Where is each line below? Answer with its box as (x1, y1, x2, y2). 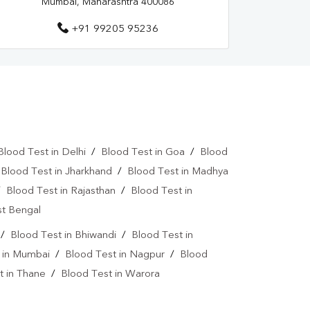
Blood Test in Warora (61, 269, 160, 280)
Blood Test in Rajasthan (6, 186, 116, 197)
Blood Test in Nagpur (65, 250, 165, 261)
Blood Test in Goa (100, 147, 185, 158)
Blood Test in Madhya (127, 167, 228, 178)
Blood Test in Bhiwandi (10, 230, 116, 241)
